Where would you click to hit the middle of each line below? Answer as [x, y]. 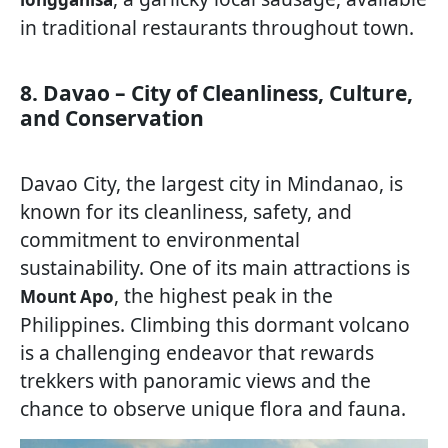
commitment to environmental [160, 239]
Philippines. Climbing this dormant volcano [215, 324]
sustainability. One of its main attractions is [215, 267]
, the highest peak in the [223, 295]
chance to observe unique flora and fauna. [213, 408]
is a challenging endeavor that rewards [197, 352]
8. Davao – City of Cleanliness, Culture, [216, 92]
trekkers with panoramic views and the [195, 380]
